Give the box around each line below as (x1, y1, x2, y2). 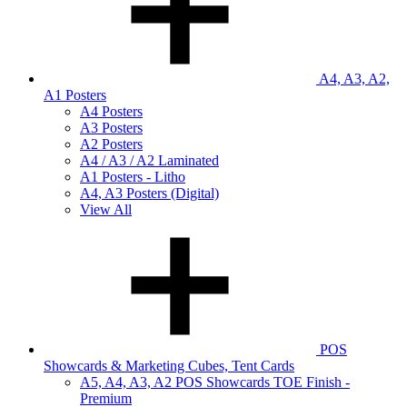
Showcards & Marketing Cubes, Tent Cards (44, 357, 294, 373)
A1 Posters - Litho (80, 168, 185, 184)
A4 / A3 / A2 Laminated (80, 152, 219, 168)
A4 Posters (80, 103, 143, 119)
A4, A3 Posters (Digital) (80, 184, 219, 201)
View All (80, 201, 132, 217)
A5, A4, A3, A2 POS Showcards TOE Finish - (80, 373, 350, 390)
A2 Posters (80, 135, 143, 152)
